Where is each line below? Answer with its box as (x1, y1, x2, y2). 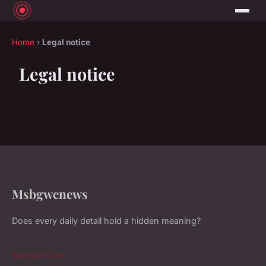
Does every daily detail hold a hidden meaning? (12, 216, 201, 226)
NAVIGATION (12, 251, 65, 261)
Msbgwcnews (12, 185, 88, 202)
